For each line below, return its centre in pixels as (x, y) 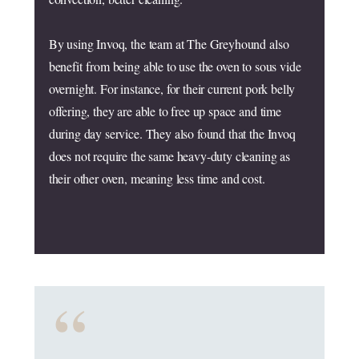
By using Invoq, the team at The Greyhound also (169, 44)
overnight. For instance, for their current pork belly (172, 89)
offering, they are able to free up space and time (165, 111)
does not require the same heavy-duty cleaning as (169, 156)
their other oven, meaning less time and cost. (157, 178)
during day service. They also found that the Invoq (172, 133)
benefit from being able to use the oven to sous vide (175, 66)
